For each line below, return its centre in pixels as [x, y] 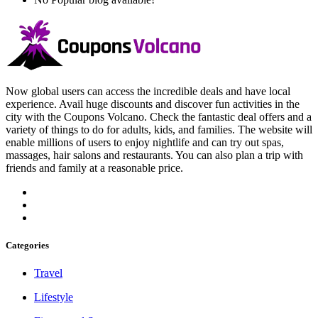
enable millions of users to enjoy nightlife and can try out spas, [145, 142]
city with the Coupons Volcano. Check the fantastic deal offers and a [159, 116]
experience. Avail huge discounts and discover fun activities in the [153, 104]
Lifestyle [54, 297]
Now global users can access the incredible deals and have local [148, 91]
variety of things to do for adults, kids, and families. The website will [159, 129]
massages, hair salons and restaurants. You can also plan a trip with [154, 155]
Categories [27, 246]
